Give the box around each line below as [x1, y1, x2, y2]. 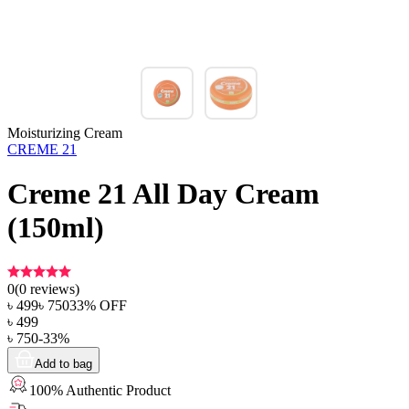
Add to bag [35, 356, 92, 371]
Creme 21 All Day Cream [7, 177, 320, 211]
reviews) [26, 280, 79, 297]
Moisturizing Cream [7, 125, 122, 141]
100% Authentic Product [29, 382, 171, 398]
